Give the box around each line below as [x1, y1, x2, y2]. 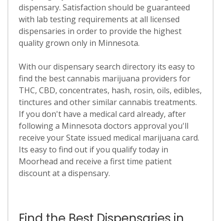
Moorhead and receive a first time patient [18, 156, 172, 167]
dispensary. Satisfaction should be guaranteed [18, 2, 190, 13]
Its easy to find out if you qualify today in [18, 144, 168, 155]
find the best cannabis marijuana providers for [18, 73, 190, 84]
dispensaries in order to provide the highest [18, 26, 182, 37]
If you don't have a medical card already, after [18, 109, 186, 119]
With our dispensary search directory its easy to [18, 61, 195, 72]
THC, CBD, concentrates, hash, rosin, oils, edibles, [18, 85, 202, 96]
